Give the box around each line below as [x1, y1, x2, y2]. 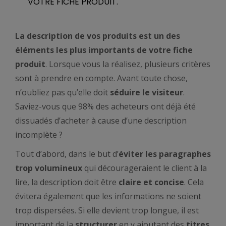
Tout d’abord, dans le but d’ [15, 148, 119, 159]
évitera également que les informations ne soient [15, 191, 201, 202]
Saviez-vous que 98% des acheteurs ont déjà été [15, 101, 196, 112]
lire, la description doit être [15, 177, 119, 188]
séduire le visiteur [110, 87, 183, 98]
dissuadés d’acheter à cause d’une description [15, 115, 187, 126]
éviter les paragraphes [119, 148, 211, 159]
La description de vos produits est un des [15, 30, 180, 41]
